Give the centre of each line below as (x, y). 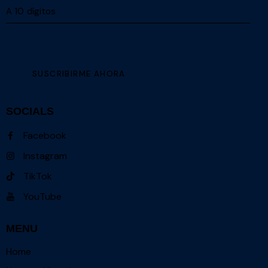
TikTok (37, 176)
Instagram (45, 156)
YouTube (42, 196)
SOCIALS (30, 112)
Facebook (45, 135)
